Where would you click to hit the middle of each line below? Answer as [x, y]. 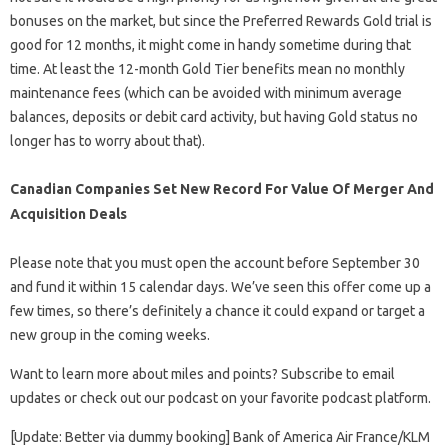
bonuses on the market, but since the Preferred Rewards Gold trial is [221, 21]
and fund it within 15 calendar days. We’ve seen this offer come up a [220, 287]
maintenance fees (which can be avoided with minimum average [206, 93]
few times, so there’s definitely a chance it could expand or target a [217, 311]
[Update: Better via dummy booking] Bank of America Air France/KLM [220, 437]
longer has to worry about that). [107, 141]
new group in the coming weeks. [110, 335]
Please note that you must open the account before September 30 [215, 263]
